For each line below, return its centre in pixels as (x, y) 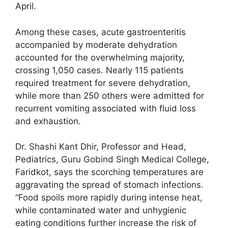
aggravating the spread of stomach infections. (109, 185)
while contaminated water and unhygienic (101, 210)
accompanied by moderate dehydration (96, 45)
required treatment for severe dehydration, (103, 83)
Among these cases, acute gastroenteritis (101, 32)
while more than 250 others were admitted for (110, 95)
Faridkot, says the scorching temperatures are (109, 172)
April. (26, 6)
